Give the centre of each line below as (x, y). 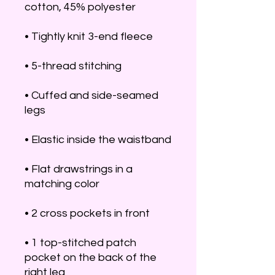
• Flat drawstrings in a (79, 169)
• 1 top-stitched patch (80, 243)
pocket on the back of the (91, 258)
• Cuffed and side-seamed (91, 95)
